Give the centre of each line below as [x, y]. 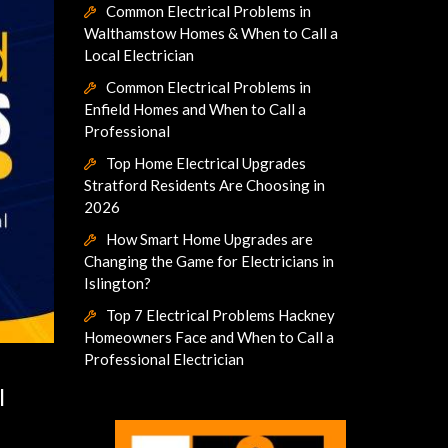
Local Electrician [138, 55]
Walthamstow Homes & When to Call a [210, 33]
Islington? [117, 283]
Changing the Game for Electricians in [208, 261]
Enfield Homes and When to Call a [194, 109]
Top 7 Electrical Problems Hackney [220, 315]
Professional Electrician [163, 359]
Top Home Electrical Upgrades [205, 163]
